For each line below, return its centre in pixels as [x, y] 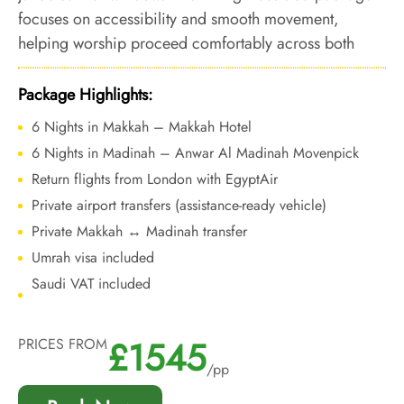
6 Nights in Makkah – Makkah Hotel [142, 127]
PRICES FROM [63, 344]
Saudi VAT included [91, 284]
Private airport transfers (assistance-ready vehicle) [179, 205]
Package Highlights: [85, 95]
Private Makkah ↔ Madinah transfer [139, 231]
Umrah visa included [93, 257]
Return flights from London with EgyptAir [155, 179]
